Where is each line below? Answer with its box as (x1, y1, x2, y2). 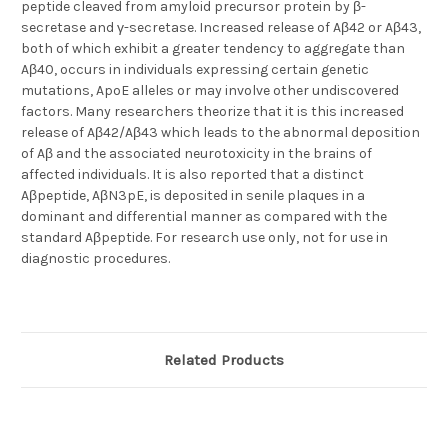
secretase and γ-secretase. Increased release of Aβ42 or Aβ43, (21, 19, 421, 37)
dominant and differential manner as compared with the (21, 208, 387, 226)
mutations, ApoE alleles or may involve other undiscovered (21, 82, 399, 100)
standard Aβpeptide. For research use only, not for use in (21, 229, 388, 247)
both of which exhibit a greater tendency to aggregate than (21, 40, 405, 58)
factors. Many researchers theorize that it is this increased (21, 103, 404, 121)
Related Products (164, 351, 284, 370)
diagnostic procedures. (21, 250, 170, 268)
